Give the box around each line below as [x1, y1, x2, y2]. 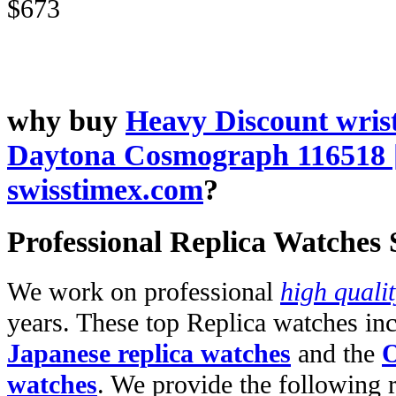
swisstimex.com [7, 172, 203, 207]
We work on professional [7, 277, 280, 308]
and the [291, 339, 382, 369]
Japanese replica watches [7, 339, 291, 369]
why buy [7, 103, 126, 138]
